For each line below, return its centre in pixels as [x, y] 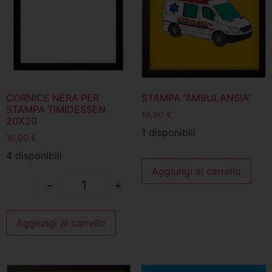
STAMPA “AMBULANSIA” [196, 98]
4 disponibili [34, 156]
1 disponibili [168, 133]
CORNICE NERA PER [53, 98]
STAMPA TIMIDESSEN [56, 110]
